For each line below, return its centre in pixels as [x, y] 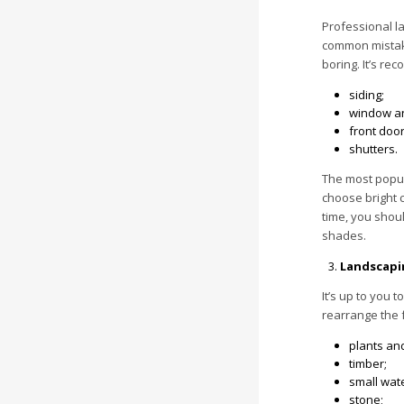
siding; [367, 95]
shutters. [373, 149]
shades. [344, 235]
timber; [368, 363]
